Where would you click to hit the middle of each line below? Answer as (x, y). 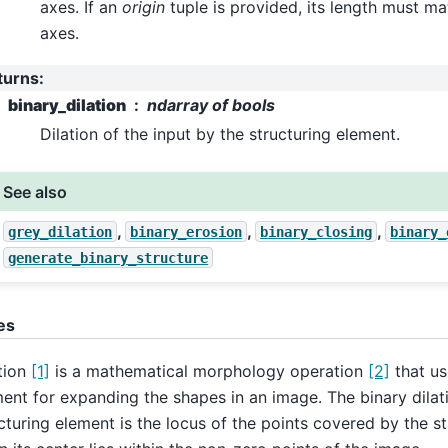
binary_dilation (67, 105)
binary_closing (316, 231)
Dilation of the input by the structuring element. (220, 134)
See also (35, 191)
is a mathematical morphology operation (209, 370)
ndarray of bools (211, 105)
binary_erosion (186, 231)
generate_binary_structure (108, 257)
